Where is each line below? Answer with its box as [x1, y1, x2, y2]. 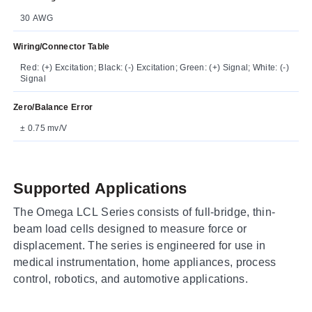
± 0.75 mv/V [20, 123, 68, 133]
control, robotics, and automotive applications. [13, 272, 249, 285]
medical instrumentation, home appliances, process [13, 256, 276, 268]
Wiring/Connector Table [13, 41, 110, 52]
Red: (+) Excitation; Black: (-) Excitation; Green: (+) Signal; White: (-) [20, 62, 289, 72]
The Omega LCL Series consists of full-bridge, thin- [13, 205, 276, 218]
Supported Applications [13, 179, 187, 197]
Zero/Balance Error [13, 102, 93, 112]
